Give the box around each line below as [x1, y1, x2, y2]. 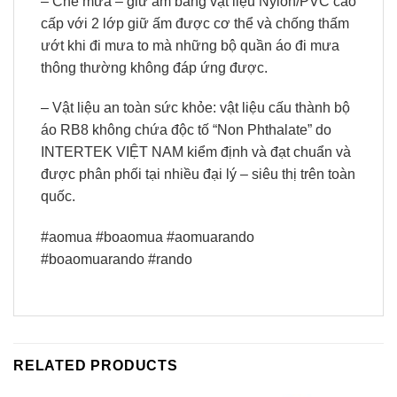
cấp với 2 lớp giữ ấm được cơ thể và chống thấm [41, 15, 349, 31]
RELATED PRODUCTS [13, 357, 178, 373]
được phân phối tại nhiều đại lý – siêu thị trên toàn [41, 167, 355, 183]
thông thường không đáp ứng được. [41, 59, 268, 75]
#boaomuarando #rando [41, 252, 192, 268]
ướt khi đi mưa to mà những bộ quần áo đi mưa [41, 37, 339, 53]
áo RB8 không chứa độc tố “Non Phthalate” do [41, 122, 331, 138]
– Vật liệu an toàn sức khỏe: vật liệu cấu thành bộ [41, 100, 350, 116]
